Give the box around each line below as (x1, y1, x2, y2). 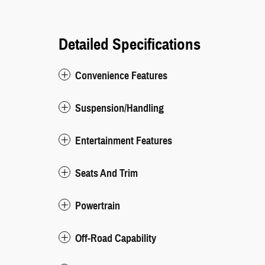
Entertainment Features (75, 134, 172, 147)
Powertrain (75, 199, 120, 212)
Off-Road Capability (75, 232, 156, 245)
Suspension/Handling (75, 102, 164, 115)
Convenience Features (75, 69, 167, 82)
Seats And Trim (75, 167, 138, 180)
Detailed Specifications (59, 34, 201, 54)
